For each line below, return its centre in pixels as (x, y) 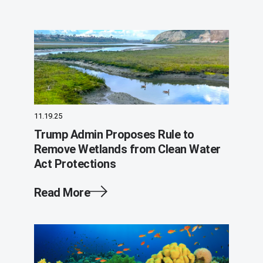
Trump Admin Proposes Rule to (114, 134)
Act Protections (75, 164)
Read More (62, 193)
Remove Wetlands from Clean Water (127, 149)
